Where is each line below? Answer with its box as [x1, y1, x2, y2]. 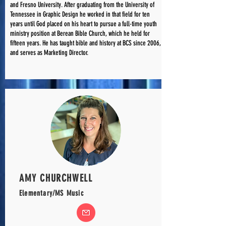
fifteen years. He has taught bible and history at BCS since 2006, [10, 39, 161, 47]
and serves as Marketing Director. [10, 48, 90, 57]
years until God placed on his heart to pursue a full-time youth [10, 20, 157, 28]
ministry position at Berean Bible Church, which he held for [10, 29, 150, 38]
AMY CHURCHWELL [19, 172, 93, 184]
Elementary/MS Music [19, 189, 84, 198]
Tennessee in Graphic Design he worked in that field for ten [10, 10, 150, 19]
